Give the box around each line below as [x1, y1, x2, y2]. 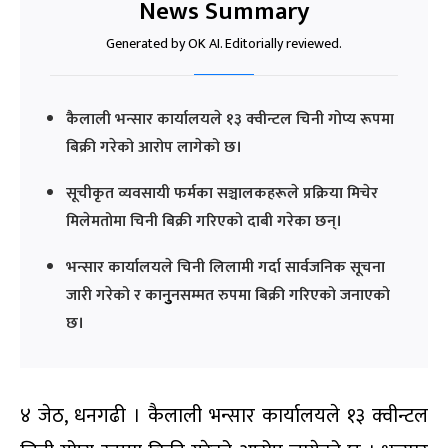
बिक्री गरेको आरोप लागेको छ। [66, 133, 242, 161]
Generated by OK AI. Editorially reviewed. [106, 31, 342, 55]
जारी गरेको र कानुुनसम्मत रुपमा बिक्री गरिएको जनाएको [66, 281, 390, 309]
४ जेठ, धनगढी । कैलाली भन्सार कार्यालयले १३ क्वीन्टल [20, 398, 428, 433]
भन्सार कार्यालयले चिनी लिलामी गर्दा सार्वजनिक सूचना [66, 253, 385, 281]
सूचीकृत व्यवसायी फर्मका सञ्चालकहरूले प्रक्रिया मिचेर [66, 179, 378, 207]
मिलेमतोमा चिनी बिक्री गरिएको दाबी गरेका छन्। [66, 207, 342, 235]
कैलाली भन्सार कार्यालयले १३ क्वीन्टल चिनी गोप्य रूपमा [66, 105, 394, 133]
